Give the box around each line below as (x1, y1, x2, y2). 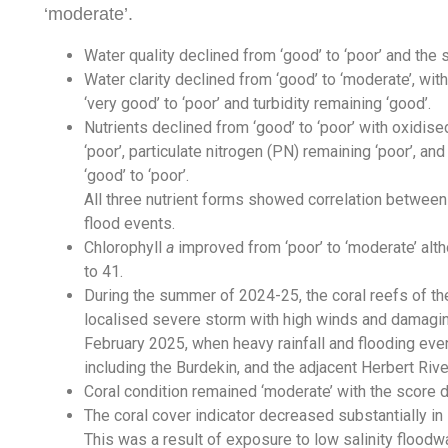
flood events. (83, 214, 175, 233)
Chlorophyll (83, 238, 166, 257)
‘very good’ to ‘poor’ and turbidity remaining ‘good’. (83, 94, 431, 113)
